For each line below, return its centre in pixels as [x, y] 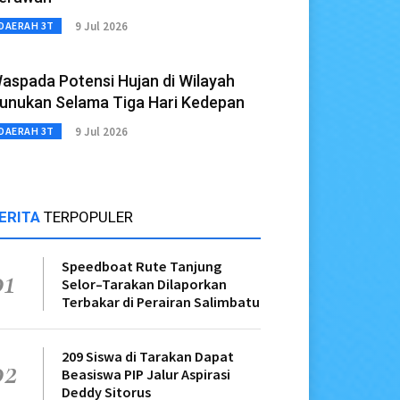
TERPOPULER [88, 217]
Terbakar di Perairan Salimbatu [161, 302]
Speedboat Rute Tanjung [142, 267]
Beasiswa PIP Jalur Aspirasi [146, 375]
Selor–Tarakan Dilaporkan [144, 284]
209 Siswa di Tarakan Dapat [148, 357]
